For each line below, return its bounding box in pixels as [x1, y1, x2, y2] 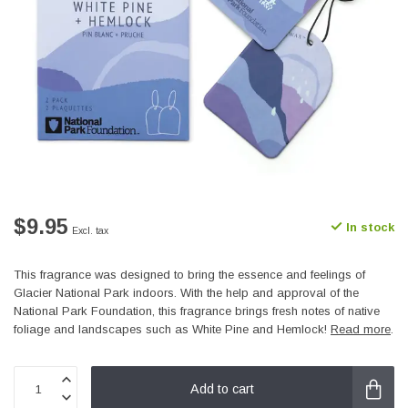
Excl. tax [72, 226, 108, 236]
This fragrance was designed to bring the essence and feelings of [14, 268, 365, 281]
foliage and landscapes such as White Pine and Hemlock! [14, 322, 331, 336]
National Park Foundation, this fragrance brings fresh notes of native [14, 304, 380, 318]
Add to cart [189, 381, 254, 396]
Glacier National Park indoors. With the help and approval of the [14, 286, 359, 300]
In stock [342, 219, 394, 234]
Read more [331, 322, 391, 336]
